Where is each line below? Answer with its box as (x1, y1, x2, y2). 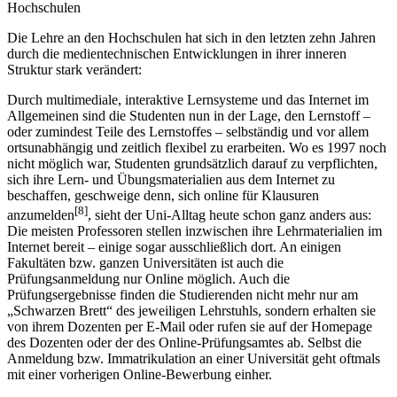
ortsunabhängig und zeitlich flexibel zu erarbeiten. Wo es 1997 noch (7, 140, 386, 156)
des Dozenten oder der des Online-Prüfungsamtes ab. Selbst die (7, 335, 362, 351)
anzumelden (7, 207, 74, 223)
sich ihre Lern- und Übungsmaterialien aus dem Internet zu (7, 172, 335, 188)
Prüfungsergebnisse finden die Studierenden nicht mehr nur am (7, 287, 358, 303)
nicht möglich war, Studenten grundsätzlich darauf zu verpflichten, (7, 156, 378, 172)
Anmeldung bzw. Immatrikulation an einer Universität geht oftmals (7, 351, 380, 367)
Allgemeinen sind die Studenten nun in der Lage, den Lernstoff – (7, 108, 370, 124)
